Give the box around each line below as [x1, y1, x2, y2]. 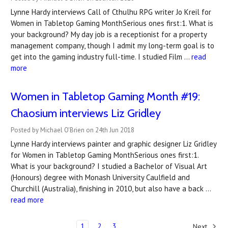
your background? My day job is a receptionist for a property [11, 30, 207, 39]
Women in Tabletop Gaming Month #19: [11, 90, 200, 103]
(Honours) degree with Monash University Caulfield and [11, 173, 190, 182]
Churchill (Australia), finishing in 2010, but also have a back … [11, 184, 211, 193]
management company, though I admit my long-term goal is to [11, 41, 214, 50]
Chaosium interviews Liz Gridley [11, 106, 161, 120]
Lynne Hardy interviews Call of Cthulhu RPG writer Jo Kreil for [11, 7, 211, 17]
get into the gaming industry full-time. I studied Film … [11, 52, 191, 62]
